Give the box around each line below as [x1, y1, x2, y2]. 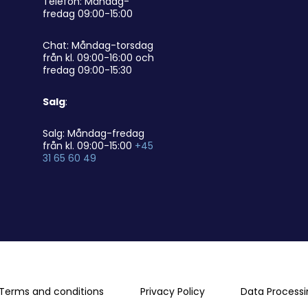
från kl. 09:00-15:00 [42, 138, 135, 153]
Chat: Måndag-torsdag [42, 38, 153, 52]
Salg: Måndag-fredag [42, 126, 144, 140]
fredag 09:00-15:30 [42, 63, 132, 77]
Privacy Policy [140, 284, 205, 298]
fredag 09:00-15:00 [42, 6, 133, 21]
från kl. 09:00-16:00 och [42, 50, 154, 65]
